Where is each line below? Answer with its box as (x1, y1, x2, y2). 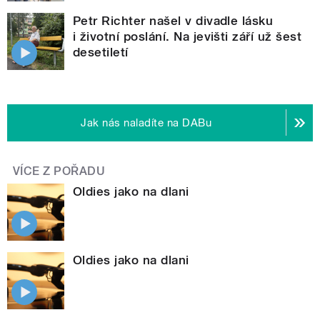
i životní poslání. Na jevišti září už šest (73, 29, 302, 44)
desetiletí (73, 44, 129, 59)
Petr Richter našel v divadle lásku (73, 13, 274, 28)
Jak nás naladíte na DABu (81, 116, 212, 129)
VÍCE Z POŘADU (13, 164, 106, 178)
